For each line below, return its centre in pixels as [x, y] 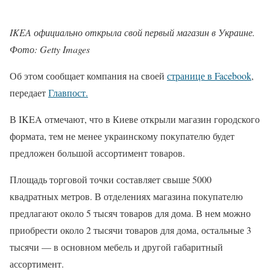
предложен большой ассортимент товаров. [97, 153]
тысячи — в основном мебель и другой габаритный [116, 247]
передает [29, 93]
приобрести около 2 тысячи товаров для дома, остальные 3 [130, 230]
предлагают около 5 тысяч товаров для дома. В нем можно [130, 213]
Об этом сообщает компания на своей [88, 76]
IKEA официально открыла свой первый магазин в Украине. [132, 33]
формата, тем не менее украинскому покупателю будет [122, 136]
